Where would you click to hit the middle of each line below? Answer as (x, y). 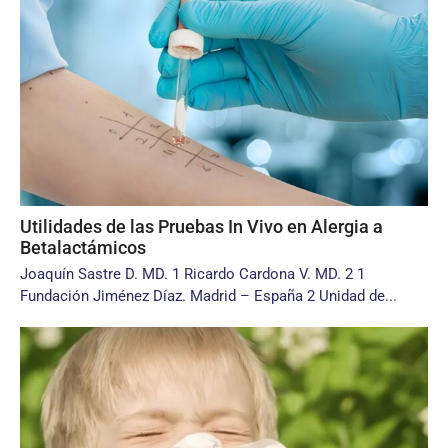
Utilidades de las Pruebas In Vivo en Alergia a (201, 226)
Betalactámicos (83, 247)
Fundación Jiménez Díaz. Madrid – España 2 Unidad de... (208, 296)
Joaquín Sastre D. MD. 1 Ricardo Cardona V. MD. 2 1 (192, 274)
